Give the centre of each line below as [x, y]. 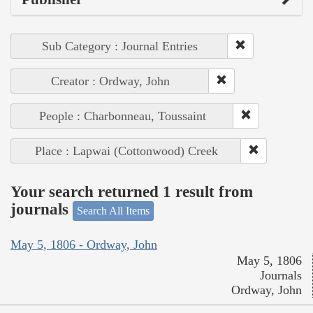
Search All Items [113, 210]
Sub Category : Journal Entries [119, 46]
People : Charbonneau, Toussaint [122, 116]
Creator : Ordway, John [110, 81]
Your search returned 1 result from [132, 192]
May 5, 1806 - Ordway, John [84, 245]
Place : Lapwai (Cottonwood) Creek [126, 151]
